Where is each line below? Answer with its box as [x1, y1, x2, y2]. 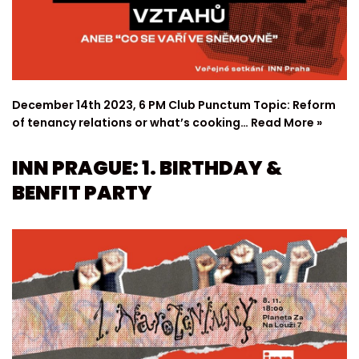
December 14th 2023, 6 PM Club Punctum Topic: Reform [12, 97, 336, 114]
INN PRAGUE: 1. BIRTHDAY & [12, 155, 282, 182]
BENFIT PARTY [12, 179, 152, 207]
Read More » [251, 115, 322, 131]
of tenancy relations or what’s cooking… [12, 115, 251, 131]
